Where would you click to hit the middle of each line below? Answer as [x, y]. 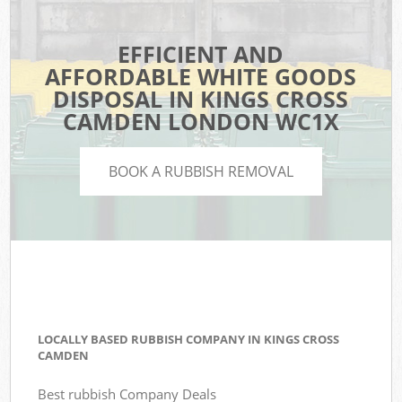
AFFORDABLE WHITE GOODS [201, 77]
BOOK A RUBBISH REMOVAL [201, 171]
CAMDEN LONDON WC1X [201, 122]
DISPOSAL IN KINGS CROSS [201, 99]
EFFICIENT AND [201, 54]
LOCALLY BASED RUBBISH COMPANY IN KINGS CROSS [189, 340]
